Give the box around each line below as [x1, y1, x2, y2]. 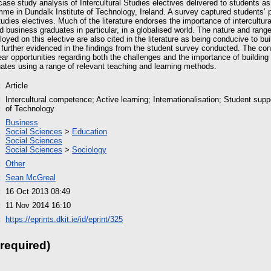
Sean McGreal [5, 173, 56, 183]
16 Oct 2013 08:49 [5, 187, 70, 197]
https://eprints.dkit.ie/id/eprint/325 [5, 215, 123, 224]
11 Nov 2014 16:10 [5, 201, 71, 211]
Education [72, 127, 107, 137]
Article [5, 81, 28, 91]
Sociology [72, 145, 106, 155]
